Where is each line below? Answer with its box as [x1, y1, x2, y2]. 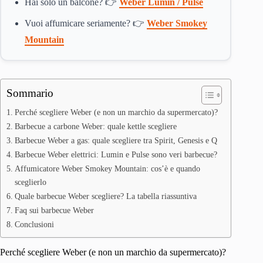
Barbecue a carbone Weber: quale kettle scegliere [14, 122, 177, 131]
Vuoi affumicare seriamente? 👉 [25, 18, 147, 28]
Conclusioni [14, 220, 54, 229]
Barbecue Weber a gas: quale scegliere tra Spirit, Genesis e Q [14, 136, 217, 145]
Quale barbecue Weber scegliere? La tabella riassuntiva [14, 191, 197, 201]
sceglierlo [14, 177, 46, 187]
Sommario [6, 87, 53, 99]
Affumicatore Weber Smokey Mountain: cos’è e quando [14, 164, 200, 173]
